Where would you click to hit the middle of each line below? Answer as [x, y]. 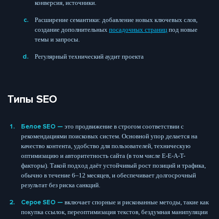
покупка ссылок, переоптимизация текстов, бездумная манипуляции [114, 212]
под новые [182, 29]
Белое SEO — [43, 126]
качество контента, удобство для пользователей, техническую [106, 146]
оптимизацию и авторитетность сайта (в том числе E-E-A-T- [103, 155]
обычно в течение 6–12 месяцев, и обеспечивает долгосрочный [109, 175]
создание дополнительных [72, 29]
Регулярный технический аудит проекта [89, 56]
